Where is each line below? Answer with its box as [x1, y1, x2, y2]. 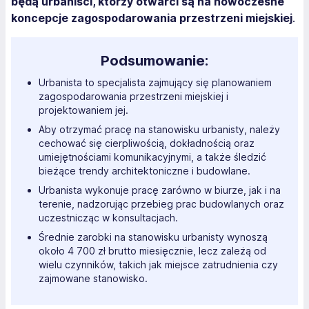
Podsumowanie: [101, 52, 208, 70]
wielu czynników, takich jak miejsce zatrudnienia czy [39, 259, 278, 271]
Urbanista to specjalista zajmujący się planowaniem [39, 77, 272, 89]
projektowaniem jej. [39, 104, 128, 117]
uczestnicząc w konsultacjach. [39, 212, 178, 224]
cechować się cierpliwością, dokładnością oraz [39, 137, 255, 150]
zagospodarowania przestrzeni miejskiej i [39, 90, 228, 103]
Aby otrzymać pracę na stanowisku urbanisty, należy [39, 123, 280, 136]
